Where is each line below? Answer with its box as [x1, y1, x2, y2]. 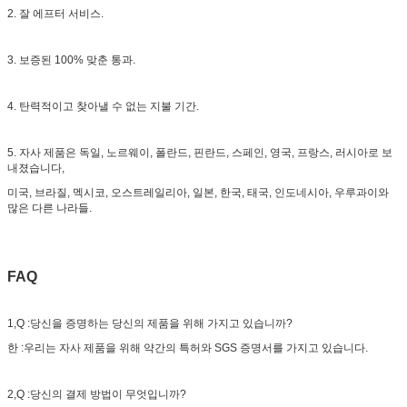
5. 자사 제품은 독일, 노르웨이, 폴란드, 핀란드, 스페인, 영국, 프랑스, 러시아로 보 [7, 145, 392, 159]
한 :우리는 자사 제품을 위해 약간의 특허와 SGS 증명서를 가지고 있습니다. [7, 341, 368, 354]
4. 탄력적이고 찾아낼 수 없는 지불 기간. [7, 99, 199, 113]
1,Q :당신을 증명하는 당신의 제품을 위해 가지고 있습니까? [7, 316, 293, 330]
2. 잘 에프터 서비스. [7, 6, 104, 20]
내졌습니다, [7, 161, 65, 174]
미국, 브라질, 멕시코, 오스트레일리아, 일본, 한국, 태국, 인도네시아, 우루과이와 [7, 185, 389, 199]
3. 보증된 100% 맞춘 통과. [7, 53, 135, 66]
